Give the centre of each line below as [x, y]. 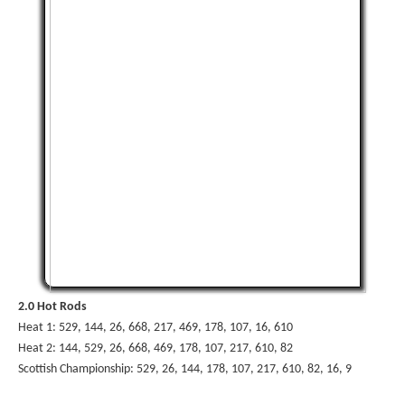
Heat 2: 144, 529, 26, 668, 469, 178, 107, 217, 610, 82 [155, 348]
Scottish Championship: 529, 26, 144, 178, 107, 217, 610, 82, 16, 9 [185, 369]
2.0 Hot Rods [52, 306]
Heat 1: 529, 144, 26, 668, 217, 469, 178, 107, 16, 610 [155, 327]
